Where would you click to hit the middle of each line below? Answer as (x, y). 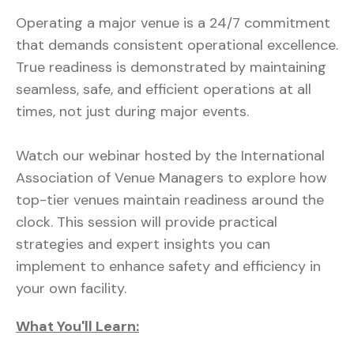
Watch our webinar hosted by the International (170, 156)
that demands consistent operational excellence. (177, 45)
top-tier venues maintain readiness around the (170, 200)
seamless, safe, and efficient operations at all (164, 90)
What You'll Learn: (77, 327)
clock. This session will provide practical (147, 222)
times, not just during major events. (132, 112)
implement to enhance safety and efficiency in (168, 267)
